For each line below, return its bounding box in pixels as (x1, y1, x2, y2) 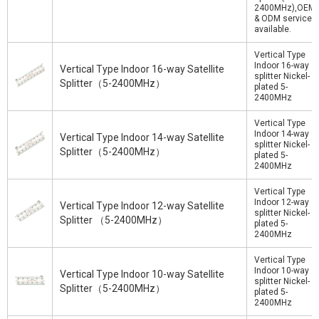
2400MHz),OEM (254, 3, 315, 13)
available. (254, 24, 291, 34)
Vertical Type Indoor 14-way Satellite (60, 132, 224, 143)
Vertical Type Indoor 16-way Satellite (60, 63, 224, 75)
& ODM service (254, 14, 312, 23)
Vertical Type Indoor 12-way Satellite (60, 200, 224, 211)
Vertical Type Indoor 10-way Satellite (60, 268, 224, 280)
